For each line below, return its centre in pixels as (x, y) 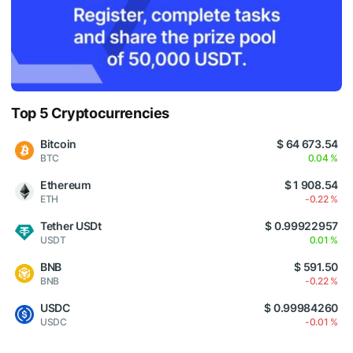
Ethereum (66, 184)
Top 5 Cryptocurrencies (91, 113)
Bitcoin (59, 143)
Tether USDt (71, 225)
